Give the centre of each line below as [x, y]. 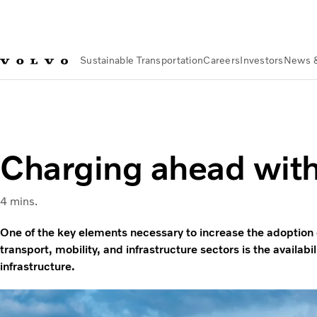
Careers [222, 60]
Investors [262, 60]
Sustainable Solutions [200, 99]
